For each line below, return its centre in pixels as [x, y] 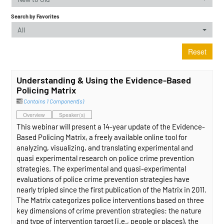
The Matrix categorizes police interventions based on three [110, 200]
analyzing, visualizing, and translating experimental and [105, 147]
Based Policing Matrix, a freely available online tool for [102, 137]
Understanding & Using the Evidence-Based [104, 80]
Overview [34, 114]
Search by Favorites [35, 16]
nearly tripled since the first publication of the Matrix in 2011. [112, 189]
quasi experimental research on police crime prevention [105, 158]
